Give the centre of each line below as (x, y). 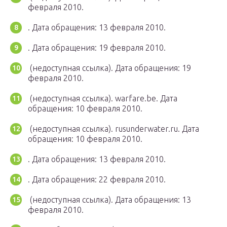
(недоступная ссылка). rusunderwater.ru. (105, 129)
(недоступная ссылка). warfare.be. (94, 99)
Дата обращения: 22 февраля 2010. (99, 180)
